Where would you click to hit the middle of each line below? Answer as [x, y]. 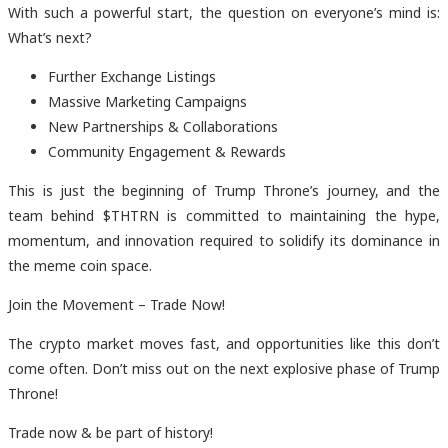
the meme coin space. [80, 265]
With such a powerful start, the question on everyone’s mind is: [224, 12]
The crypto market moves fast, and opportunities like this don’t [224, 343]
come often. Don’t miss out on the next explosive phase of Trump [224, 368]
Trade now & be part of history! [110, 432]
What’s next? [50, 37]
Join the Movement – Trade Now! [116, 304]
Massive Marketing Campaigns [147, 101]
